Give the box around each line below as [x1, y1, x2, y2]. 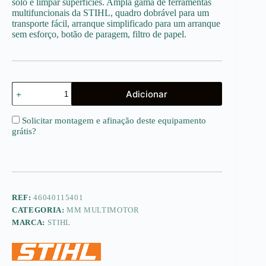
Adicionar [126, 88, 168, 100]
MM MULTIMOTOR [66, 205, 140, 215]
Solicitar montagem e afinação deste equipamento [20, 116, 206, 126]
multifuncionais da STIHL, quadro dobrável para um [12, 8, 209, 18]
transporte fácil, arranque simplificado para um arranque [12, 18, 220, 29]
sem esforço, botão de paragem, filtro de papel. [12, 29, 186, 40]
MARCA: [12, 218, 47, 227]
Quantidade [11, 81, 54, 91]
